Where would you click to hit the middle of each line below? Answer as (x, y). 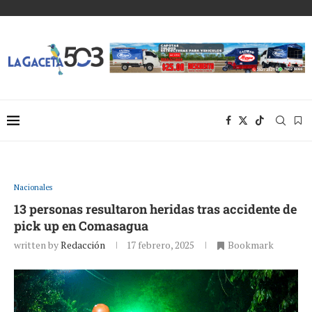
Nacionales (33, 187)
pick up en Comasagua (81, 225)
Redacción (83, 244)
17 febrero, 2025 (160, 244)
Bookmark (251, 244)
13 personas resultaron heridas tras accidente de (155, 209)
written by (37, 244)
